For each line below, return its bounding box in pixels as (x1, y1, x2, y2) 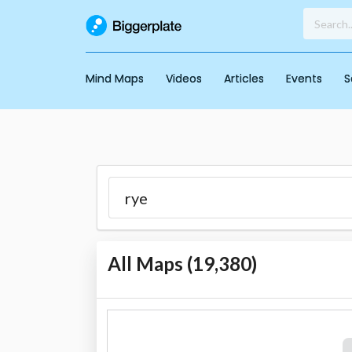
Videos (165, 71, 202, 86)
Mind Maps (85, 71, 144, 86)
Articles (223, 71, 264, 86)
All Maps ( (107, 252, 192, 276)
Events (285, 71, 322, 86)
